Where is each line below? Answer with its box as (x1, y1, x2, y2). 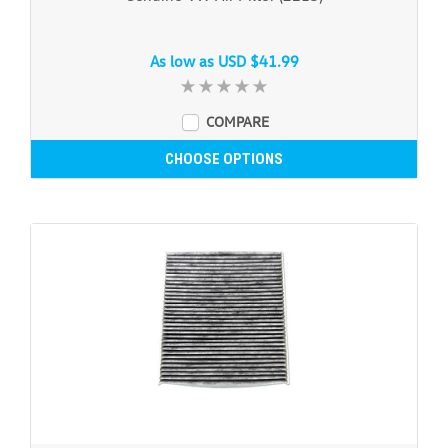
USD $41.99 (217, 51, 299, 70)
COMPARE (205, 112, 269, 130)
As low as (149, 51, 218, 70)
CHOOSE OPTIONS (165, 149, 283, 168)
